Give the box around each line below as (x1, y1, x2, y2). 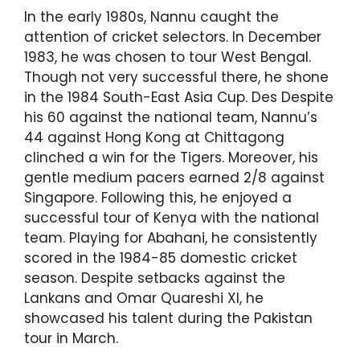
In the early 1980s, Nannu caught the (24, 7, 279, 27)
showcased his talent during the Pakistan (24, 309, 313, 329)
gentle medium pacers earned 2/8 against (24, 168, 325, 188)
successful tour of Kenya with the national (24, 208, 319, 228)
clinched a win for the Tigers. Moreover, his (24, 148, 318, 168)
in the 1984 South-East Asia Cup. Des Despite (24, 88, 333, 108)
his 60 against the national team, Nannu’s (24, 108, 317, 128)
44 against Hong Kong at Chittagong (24, 128, 284, 148)
